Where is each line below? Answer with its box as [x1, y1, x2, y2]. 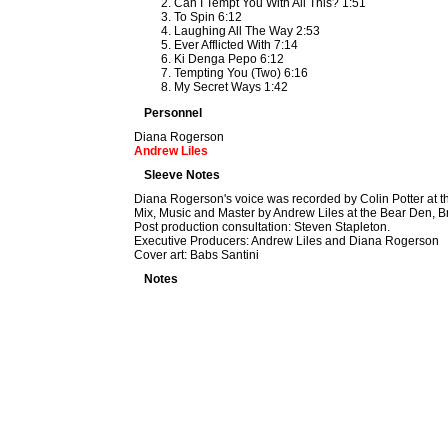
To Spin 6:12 [174, 10, 243, 24]
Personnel [144, 106, 203, 120]
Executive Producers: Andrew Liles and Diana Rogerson [134, 234, 440, 248]
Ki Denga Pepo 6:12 [174, 52, 285, 66]
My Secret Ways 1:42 [174, 80, 289, 94]
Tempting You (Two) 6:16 [174, 66, 309, 80]
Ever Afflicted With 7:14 [174, 38, 299, 52]
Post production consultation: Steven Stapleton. [134, 220, 391, 234]
